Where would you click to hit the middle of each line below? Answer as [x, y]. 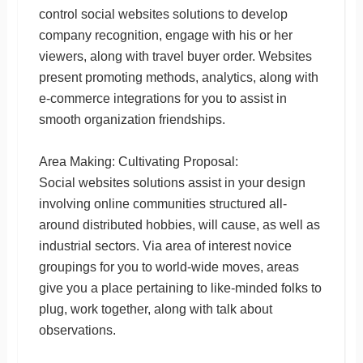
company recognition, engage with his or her [165, 35]
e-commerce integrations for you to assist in [162, 98]
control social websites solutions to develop [163, 14]
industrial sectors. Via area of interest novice [165, 246]
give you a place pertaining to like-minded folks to [180, 288]
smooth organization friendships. [132, 119]
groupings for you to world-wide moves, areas [169, 267]
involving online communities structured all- [162, 203]
